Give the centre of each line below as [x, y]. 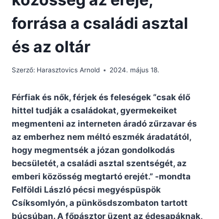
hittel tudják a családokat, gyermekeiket [94, 111]
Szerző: [23, 70]
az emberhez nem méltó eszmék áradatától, [101, 137]
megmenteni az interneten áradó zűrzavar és [104, 124]
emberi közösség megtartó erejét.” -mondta [101, 177]
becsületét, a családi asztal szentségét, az [99, 164]
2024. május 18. [135, 70]
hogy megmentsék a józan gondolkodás [93, 150]
